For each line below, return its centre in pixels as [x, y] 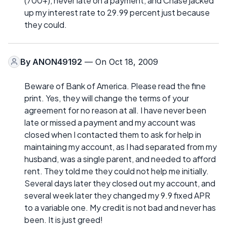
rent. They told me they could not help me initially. [117, 171]
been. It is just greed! [64, 219]
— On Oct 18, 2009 [120, 62]
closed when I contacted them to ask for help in [113, 134]
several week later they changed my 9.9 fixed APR [117, 195]
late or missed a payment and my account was [110, 122]
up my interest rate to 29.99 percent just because [117, 12]
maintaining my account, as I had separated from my [121, 146]
